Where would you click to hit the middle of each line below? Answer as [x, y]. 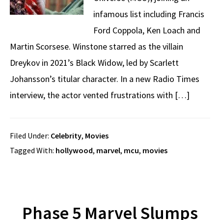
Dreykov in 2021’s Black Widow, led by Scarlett [94, 63]
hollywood [74, 150]
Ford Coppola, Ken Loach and [147, 30]
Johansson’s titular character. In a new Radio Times [105, 79]
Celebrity [66, 136]
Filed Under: [30, 136]
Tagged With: [33, 150]
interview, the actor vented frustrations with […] [100, 95]
